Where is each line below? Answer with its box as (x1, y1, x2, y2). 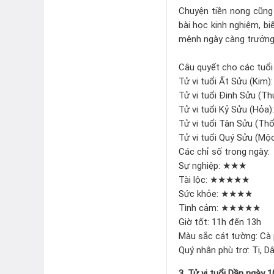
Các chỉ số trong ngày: (179, 145, 270, 157)
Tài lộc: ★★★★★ (179, 173, 250, 185)
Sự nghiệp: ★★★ (179, 159, 246, 171)
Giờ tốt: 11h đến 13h (179, 215, 261, 228)
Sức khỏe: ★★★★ (179, 187, 253, 199)
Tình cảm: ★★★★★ (179, 201, 263, 213)
